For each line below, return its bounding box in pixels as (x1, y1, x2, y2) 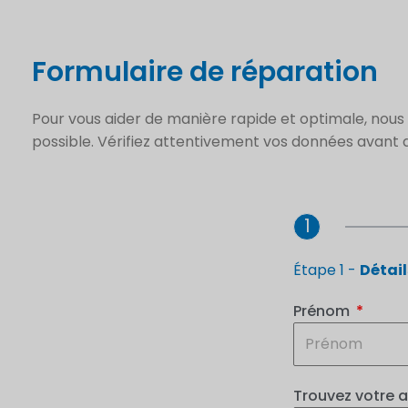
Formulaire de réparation (32, 53, 378, 92)
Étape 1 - (293, 259, 360, 280)
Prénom (293, 300, 353, 321)
